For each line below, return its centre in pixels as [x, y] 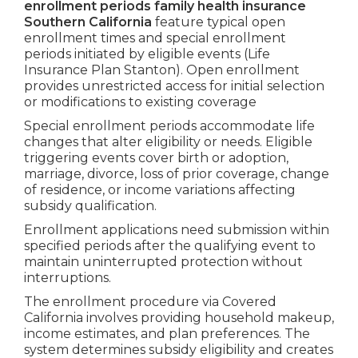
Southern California [88, 22]
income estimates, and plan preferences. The [167, 333]
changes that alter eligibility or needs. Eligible [168, 141]
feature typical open [218, 22]
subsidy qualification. [90, 205]
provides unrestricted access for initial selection [174, 86]
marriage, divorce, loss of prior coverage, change [176, 173]
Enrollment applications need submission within [176, 229]
